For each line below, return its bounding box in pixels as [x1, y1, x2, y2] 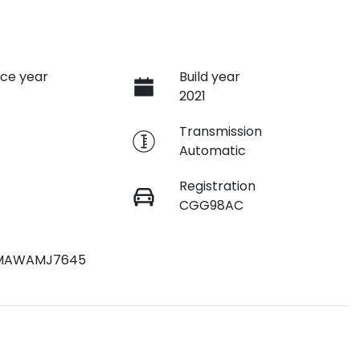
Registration [178, 177, 256, 196]
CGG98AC [178, 196, 243, 215]
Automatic [178, 141, 246, 161]
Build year [178, 67, 240, 87]
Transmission [178, 122, 262, 141]
